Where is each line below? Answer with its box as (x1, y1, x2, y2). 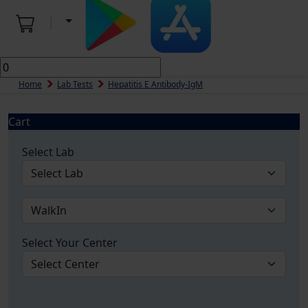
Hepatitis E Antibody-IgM (108, 78, 203, 90)
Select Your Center (22, 235, 118, 250)
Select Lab (22, 144, 74, 159)
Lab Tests (57, 78, 93, 90)
